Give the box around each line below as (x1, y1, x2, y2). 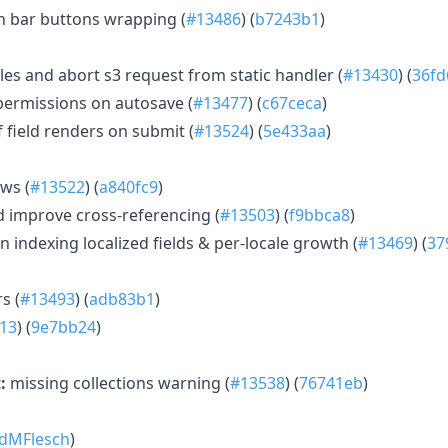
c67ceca (262, 91, 322, 114)
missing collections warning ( (6, 371, 230, 394)
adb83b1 (89, 287, 155, 310)
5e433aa (263, 119, 326, 142)
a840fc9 (99, 175, 158, 198)
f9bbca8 (289, 203, 350, 226)
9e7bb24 (31, 315, 96, 338)
